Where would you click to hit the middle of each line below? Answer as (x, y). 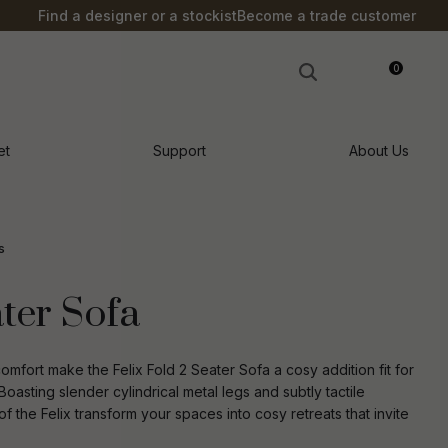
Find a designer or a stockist (137, 15)
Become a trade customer (326, 15)
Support (180, 150)
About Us (379, 150)
